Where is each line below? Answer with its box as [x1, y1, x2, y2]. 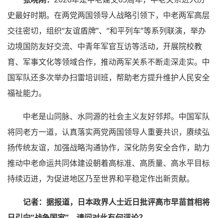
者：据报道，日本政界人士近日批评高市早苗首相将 [31, 196, 210, 207]
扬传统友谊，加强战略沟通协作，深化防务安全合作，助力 [7, 142, 210, 153]
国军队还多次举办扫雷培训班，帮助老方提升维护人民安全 [7, 72, 210, 83]
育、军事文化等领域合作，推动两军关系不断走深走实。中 [7, 56, 210, 67]
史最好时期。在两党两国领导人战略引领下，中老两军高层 [7, 9, 210, 20]
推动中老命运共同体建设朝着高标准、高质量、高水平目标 [7, 157, 210, 168]
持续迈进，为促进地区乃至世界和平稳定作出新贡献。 [7, 173, 194, 184]
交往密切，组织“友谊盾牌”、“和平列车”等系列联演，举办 [7, 25, 206, 36]
